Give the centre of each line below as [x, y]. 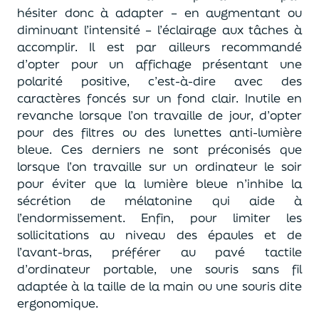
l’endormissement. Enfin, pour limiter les [159, 218]
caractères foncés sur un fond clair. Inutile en [159, 98]
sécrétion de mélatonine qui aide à [159, 200]
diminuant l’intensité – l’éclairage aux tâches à [159, 30]
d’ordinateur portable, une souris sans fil [159, 269]
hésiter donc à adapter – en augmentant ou [159, 12]
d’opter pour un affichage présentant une [159, 64]
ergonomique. [58, 303]
